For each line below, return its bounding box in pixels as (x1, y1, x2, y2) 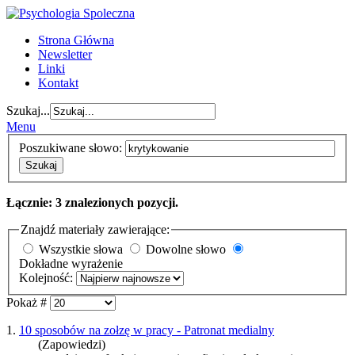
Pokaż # (6, 296, 50, 310)
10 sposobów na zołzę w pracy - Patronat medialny (19, 323, 274, 338)
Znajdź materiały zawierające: (21, 222, 170, 236)
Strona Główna (38, 33, 114, 47)
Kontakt (38, 76, 78, 90)
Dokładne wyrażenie (19, 257, 123, 271)
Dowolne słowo (146, 242, 226, 257)
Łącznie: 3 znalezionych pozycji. (6, 195, 178, 209)
